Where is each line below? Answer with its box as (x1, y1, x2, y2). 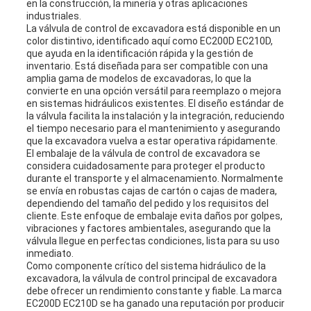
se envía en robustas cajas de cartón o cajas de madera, (26, 185, 277, 197)
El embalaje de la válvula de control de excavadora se (26, 148, 260, 160)
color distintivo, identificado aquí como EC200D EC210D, (26, 35, 273, 47)
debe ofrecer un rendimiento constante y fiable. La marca (26, 285, 282, 297)
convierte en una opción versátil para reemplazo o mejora (26, 85, 281, 97)
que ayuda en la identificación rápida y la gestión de (26, 48, 253, 60)
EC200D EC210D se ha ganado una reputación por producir (26, 298, 285, 310)
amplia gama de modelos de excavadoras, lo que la (26, 73, 251, 85)
